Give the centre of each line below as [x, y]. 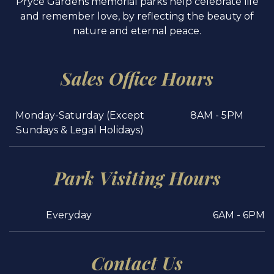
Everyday [68, 215]
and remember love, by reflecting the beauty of [137, 16]
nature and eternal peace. [137, 31]
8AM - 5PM [217, 115]
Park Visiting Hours [137, 178]
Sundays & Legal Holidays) [80, 130]
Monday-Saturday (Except [80, 115]
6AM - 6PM [239, 215]
